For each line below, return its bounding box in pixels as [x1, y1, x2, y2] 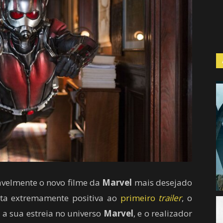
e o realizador [137, 207, 193, 219]
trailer [158, 192, 182, 204]
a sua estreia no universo [2, 207, 104, 219]
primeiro [120, 192, 159, 204]
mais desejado [132, 176, 193, 188]
